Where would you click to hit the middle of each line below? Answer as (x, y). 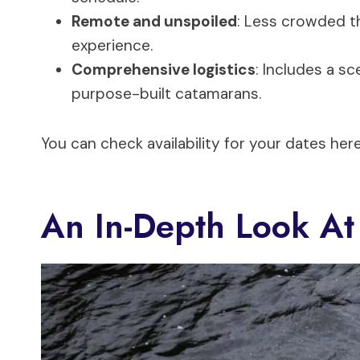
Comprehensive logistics (164, 69)
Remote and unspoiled (154, 21)
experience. (112, 45)
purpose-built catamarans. (166, 93)
